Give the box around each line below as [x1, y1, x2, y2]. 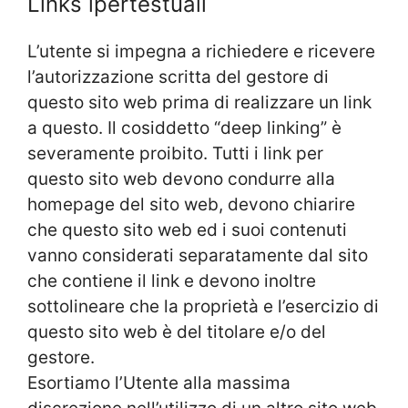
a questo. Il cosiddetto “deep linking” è [27, 117, 342, 138]
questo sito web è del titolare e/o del [27, 321, 326, 342]
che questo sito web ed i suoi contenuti [27, 219, 347, 240]
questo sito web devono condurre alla [27, 168, 335, 189]
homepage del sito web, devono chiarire [27, 193, 355, 215]
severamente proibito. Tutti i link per [27, 142, 323, 164]
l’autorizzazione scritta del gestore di [27, 66, 329, 87]
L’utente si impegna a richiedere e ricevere [27, 40, 375, 62]
